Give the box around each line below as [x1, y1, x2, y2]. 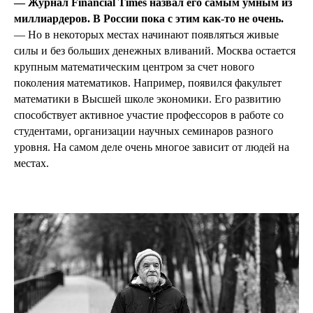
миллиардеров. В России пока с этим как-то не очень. [14, 13, 284, 25]
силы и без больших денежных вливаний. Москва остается [14, 45, 296, 57]
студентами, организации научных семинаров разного [14, 125, 273, 138]
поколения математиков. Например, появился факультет [14, 77, 282, 89]
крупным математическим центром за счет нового [14, 61, 254, 73]
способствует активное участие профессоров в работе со [14, 109, 284, 122]
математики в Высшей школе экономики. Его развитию [14, 93, 281, 105]
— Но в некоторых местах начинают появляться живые [14, 29, 279, 41]
